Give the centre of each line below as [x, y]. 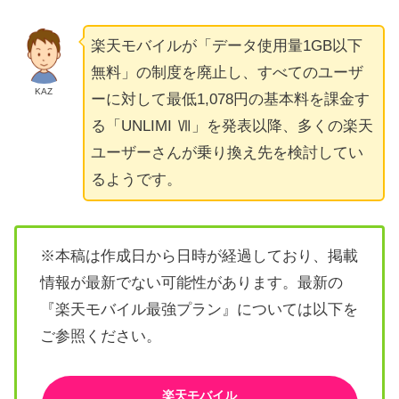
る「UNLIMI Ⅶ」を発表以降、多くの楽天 [232, 126]
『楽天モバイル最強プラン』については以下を [199, 309]
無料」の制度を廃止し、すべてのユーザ [227, 72]
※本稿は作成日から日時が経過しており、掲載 [199, 256]
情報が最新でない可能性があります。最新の [191, 282]
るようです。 [136, 179]
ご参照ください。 [100, 336]
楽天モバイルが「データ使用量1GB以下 [226, 45]
